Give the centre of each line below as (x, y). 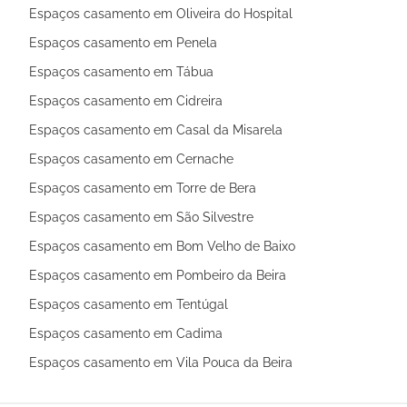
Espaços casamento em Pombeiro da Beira (158, 275)
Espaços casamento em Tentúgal (129, 304)
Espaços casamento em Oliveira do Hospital (161, 13)
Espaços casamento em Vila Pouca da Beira (161, 362)
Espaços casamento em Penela (123, 42)
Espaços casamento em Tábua (121, 71)
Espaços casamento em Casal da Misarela (156, 129)
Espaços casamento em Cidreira (126, 100)
